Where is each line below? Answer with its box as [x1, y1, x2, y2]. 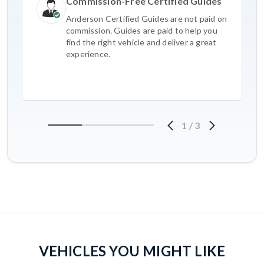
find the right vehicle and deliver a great [66, 37, 217, 47]
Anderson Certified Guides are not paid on [66, 13, 227, 24]
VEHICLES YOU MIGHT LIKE [38, 242, 226, 259]
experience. [66, 48, 111, 59]
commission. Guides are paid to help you [66, 25, 217, 35]
